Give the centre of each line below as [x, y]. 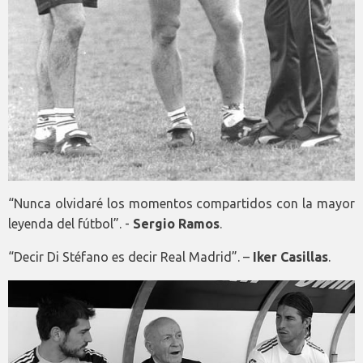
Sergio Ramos [176, 223]
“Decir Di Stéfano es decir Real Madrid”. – [130, 256]
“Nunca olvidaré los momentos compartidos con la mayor [181, 203]
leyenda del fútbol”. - [70, 223]
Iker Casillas [290, 256]
